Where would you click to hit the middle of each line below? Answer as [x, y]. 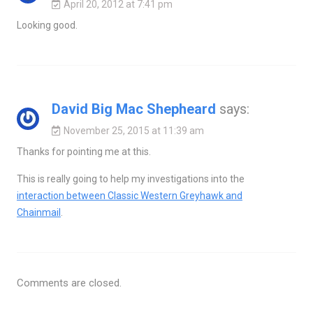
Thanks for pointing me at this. [83, 151]
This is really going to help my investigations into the [130, 179]
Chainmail [38, 212]
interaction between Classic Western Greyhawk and [129, 195]
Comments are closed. [69, 283]
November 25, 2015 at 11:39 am [133, 130]
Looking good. [47, 25]
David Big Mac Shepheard [133, 109]
